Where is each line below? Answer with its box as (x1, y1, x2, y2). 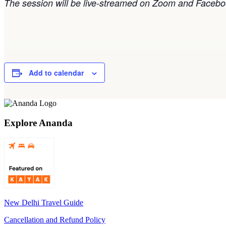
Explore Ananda (4, 117, 73, 128)
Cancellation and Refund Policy (4, 215, 105, 224)
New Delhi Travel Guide (4, 198, 83, 207)
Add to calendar (29, 67, 84, 78)
